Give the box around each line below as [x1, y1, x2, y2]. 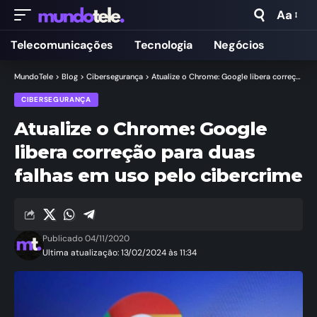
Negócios [213, 38, 265, 52]
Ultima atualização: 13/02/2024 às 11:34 [42, 247, 197, 258]
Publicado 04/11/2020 [42, 233, 130, 244]
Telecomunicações [11, 38, 113, 52]
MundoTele [14, 71, 53, 81]
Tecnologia [134, 38, 192, 52]
